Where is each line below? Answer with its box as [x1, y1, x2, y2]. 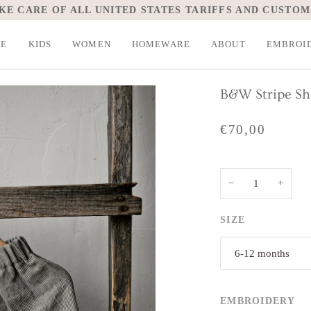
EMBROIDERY [220, 295, 295, 306]
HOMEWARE [131, 40, 190, 49]
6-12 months [235, 248, 289, 259]
